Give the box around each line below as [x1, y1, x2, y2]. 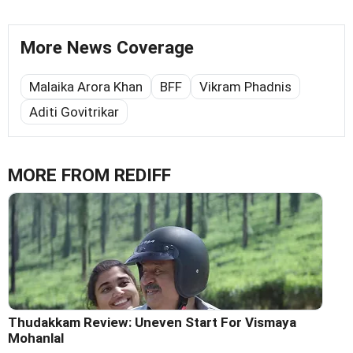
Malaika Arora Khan [29, 78, 143, 95]
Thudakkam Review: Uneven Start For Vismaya [8, 314, 296, 330]
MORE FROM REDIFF [8, 164, 171, 186]
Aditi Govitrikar [29, 103, 119, 120]
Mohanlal [8, 329, 64, 346]
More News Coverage [20, 36, 194, 58]
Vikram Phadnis [199, 78, 292, 95]
